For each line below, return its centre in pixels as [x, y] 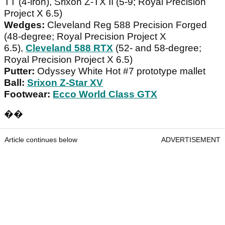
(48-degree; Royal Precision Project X [85, 37]
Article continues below [41, 140]
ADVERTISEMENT [191, 140]
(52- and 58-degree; [157, 48]
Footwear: [28, 94]
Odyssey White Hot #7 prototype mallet [121, 71]
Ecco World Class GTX [105, 94]
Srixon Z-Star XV [65, 83]
